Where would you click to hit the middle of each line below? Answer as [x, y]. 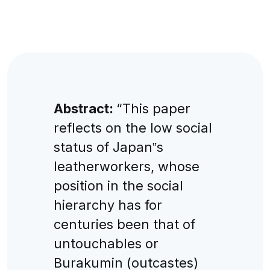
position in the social [118, 185]
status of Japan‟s [108, 147]
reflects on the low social [133, 127]
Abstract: [85, 108]
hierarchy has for [108, 205]
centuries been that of [124, 224]
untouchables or [106, 243]
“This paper [153, 108]
